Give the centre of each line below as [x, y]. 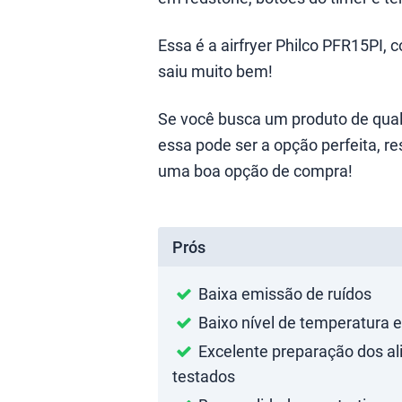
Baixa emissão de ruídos [284, 293]
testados [204, 376]
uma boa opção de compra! [255, 170]
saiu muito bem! [215, 71]
